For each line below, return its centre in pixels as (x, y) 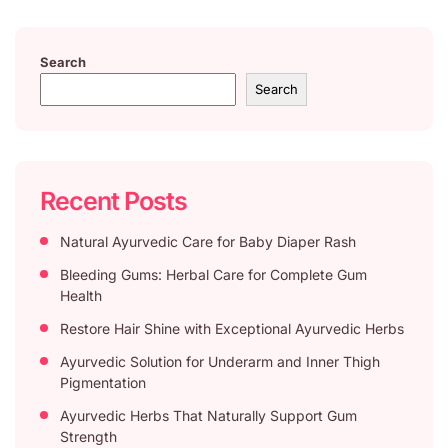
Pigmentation (103, 382)
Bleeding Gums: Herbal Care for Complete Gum (213, 274)
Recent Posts (113, 200)
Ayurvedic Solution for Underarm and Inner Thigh (220, 361)
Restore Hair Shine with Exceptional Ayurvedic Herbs (232, 328)
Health (81, 295)
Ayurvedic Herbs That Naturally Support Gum (208, 415)
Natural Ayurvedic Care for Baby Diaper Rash (208, 241)
